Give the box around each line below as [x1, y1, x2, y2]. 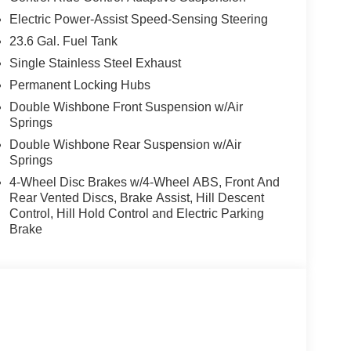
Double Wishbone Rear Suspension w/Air [9, 138, 241, 152]
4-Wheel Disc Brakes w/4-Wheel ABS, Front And [9, 175, 280, 190]
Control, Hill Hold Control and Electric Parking [9, 207, 264, 221]
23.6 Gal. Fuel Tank [9, 34, 118, 49]
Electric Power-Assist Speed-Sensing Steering [9, 13, 268, 27]
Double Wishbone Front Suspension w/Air [9, 100, 243, 114]
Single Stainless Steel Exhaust [9, 56, 181, 71]
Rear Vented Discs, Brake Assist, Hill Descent [9, 191, 264, 205]
